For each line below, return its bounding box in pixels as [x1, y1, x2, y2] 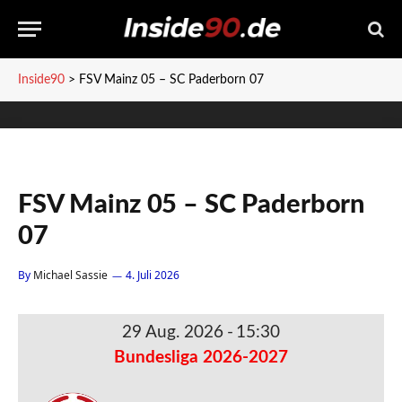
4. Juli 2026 [126, 267, 179, 283]
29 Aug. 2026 [122, 324, 223, 341]
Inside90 [18, 74, 65, 86]
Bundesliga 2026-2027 [114, 349, 288, 366]
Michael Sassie [33, 267, 108, 283]
